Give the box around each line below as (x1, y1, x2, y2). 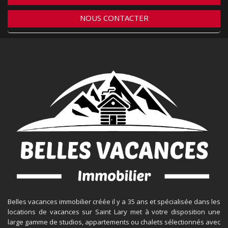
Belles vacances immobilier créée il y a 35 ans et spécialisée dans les (8, 197, 220, 207)
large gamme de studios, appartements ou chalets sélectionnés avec (8, 217, 220, 227)
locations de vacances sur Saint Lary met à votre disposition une (8, 207, 220, 217)
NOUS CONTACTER (79, 13, 149, 23)
